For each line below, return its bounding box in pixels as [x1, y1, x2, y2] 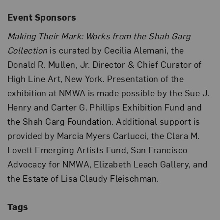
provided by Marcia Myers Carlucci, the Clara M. [7, 129, 200, 141]
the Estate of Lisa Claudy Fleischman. [7, 172, 159, 184]
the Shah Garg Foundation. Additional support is [7, 115, 200, 127]
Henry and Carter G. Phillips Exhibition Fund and [7, 101, 202, 112]
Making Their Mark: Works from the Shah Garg [7, 29, 191, 41]
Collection [7, 44, 48, 55]
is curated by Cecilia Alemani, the [47, 44, 184, 55]
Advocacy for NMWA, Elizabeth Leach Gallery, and [7, 158, 208, 169]
